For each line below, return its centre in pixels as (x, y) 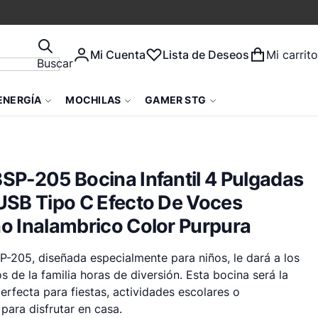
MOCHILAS (93, 100)
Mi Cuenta (118, 55)
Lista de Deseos (206, 55)
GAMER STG (176, 100)
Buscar (55, 63)
